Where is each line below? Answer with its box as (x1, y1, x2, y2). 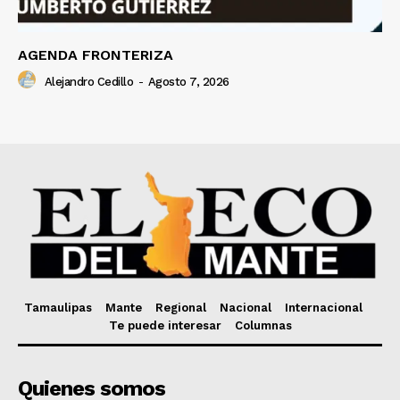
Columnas (234, 318, 292, 332)
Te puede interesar (108, 318, 221, 332)
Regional (155, 300, 206, 314)
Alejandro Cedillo (44, 74, 133, 88)
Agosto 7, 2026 (147, 74, 229, 88)
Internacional (285, 300, 362, 314)
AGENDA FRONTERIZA (18, 46, 173, 64)
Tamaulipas (24, 300, 92, 314)
